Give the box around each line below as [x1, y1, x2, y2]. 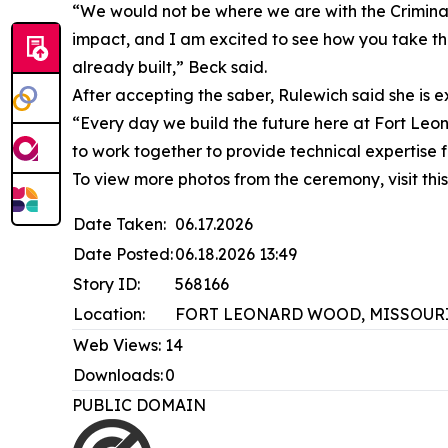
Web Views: [73, 335, 161, 356]
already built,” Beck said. [72, 57, 267, 78]
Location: [73, 304, 145, 325]
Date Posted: [73, 244, 173, 265]
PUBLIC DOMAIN [72, 395, 214, 416]
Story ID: [73, 274, 140, 295]
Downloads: [73, 365, 163, 386]
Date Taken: [73, 214, 166, 235]
